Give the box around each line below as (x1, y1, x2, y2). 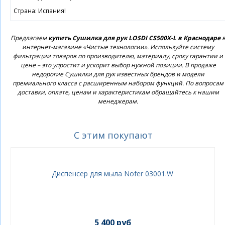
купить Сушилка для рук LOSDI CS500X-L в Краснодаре (48, 34, 220, 42)
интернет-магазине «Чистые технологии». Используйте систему (22, 43, 214, 51)
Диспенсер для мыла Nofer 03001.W (52, 169, 174, 178)
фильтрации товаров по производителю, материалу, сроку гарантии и (13, 52, 223, 60)
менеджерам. (98, 97, 138, 105)
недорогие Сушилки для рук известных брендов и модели (32, 70, 204, 78)
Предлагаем (11, 34, 48, 42)
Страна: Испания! (14, 7, 66, 15)
